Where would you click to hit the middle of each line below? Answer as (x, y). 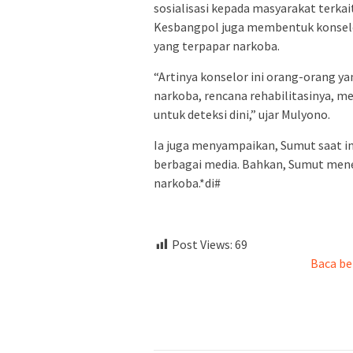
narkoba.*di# (187, 182)
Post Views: (202, 244)
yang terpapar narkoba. (217, 45)
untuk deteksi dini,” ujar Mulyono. (242, 114)
